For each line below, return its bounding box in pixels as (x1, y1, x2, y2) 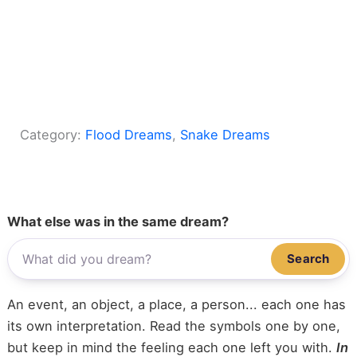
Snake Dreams (180, 126, 271, 143)
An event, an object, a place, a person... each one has (6, 296, 346, 313)
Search (287, 251, 330, 267)
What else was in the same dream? (6, 214, 229, 230)
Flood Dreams (85, 126, 173, 143)
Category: (20, 126, 86, 143)
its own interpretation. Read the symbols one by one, (6, 318, 340, 335)
